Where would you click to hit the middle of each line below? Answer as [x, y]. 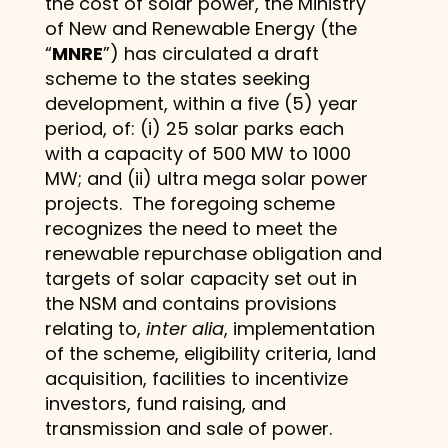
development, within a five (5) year [201, 103]
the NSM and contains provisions [190, 303]
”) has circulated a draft [210, 53]
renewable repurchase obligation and [213, 253]
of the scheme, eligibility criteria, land [210, 353]
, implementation [299, 328]
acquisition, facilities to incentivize [196, 378]
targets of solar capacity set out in [200, 278]
